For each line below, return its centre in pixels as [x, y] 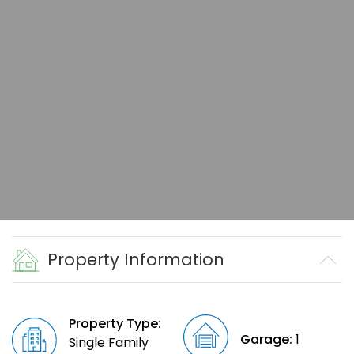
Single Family [109, 343]
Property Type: [115, 324]
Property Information [136, 260]
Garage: [266, 340]
